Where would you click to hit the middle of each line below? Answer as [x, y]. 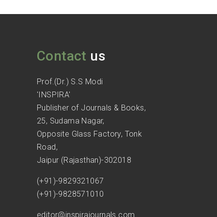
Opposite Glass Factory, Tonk [90, 134]
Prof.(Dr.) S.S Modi [70, 81]
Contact [62, 56]
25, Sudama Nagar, [71, 121]
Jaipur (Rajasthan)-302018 [84, 160]
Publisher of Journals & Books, [91, 108]
